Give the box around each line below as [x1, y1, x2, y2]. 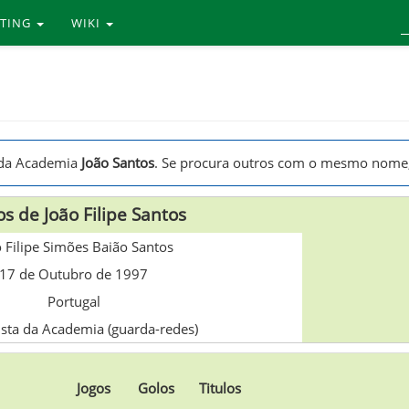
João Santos [80, 152, 154, 172]
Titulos [198, 379, 241, 398]
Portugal [47, 292, 100, 311]
